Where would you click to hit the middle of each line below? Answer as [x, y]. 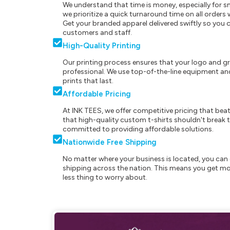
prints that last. [88, 81]
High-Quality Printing [102, 45]
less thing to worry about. [105, 177]
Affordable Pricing [97, 94]
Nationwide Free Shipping [110, 142]
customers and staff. [97, 32]
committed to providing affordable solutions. [138, 129]
